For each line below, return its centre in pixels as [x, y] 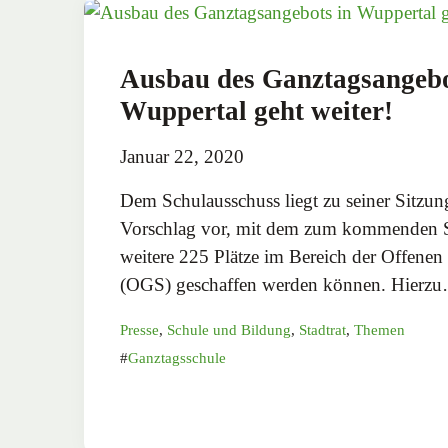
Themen [379, 329]
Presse [139, 329]
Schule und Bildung [229, 329]
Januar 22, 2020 [182, 156]
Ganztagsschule [177, 357]
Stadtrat [322, 329]
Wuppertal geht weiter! [256, 110]
